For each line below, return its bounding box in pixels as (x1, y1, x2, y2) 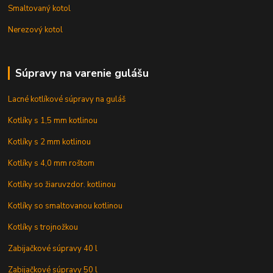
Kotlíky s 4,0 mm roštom (8, 158, 95, 169)
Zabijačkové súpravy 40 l (8, 243, 98, 255)
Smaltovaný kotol (8, 3, 71, 15)
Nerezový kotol (8, 24, 63, 36)
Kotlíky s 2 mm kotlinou (8, 136, 91, 148)
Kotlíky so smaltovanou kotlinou (8, 200, 123, 212)
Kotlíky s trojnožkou (8, 222, 79, 233)
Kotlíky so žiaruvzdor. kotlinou (8, 179, 116, 191)
